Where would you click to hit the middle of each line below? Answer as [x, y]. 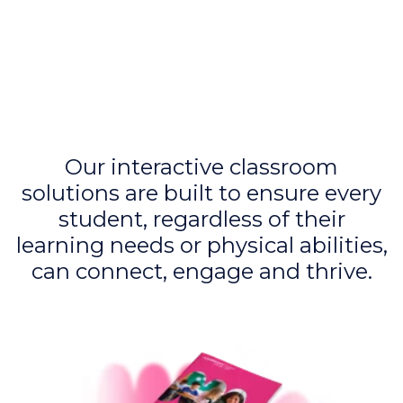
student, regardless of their [201, 219]
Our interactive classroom [201, 166]
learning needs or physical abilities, [201, 245]
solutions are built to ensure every [201, 193]
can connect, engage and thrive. [201, 271]
